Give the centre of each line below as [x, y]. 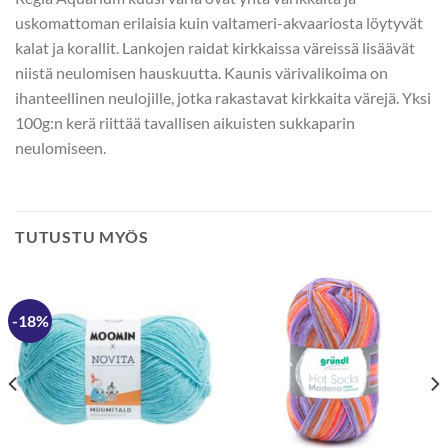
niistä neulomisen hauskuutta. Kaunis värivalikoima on [201, 73]
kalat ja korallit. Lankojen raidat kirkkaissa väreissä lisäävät [215, 48]
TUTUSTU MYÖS [82, 237]
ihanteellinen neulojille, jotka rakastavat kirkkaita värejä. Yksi [223, 98]
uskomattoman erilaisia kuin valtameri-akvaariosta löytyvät [219, 23]
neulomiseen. [60, 148]
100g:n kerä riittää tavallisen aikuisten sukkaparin [185, 123]
